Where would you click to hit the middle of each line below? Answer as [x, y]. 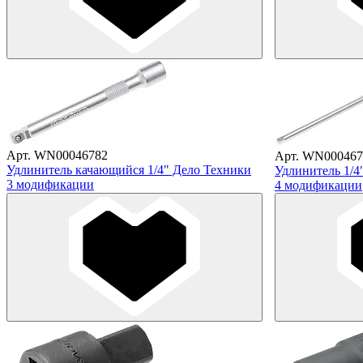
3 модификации [50, 184]
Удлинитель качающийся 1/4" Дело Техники [129, 169]
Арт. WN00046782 [57, 155]
